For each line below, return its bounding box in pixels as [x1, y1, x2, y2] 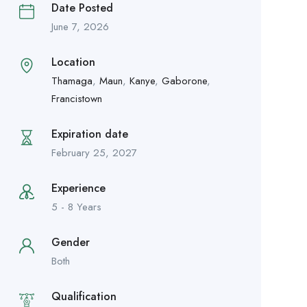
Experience [51, 180, 106, 197]
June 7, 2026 [51, 19, 109, 35]
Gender [51, 234, 90, 251]
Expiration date [51, 126, 128, 143]
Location [51, 54, 95, 71]
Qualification [51, 288, 116, 305]
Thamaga [51, 73, 93, 89]
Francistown [51, 91, 102, 107]
